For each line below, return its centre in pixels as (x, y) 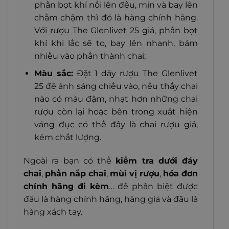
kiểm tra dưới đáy (157, 161)
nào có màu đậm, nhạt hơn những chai (116, 99)
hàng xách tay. (53, 212)
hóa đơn (180, 174)
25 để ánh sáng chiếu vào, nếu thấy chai (116, 86)
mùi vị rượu (135, 174)
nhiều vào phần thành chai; (90, 56)
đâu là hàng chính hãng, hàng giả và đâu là (111, 199)
